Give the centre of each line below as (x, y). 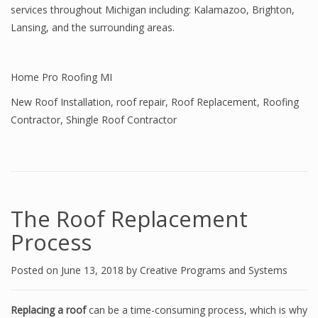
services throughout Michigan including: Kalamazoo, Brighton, (153, 10)
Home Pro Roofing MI (61, 77)
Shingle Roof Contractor (121, 120)
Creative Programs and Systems (214, 270)
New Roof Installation (61, 102)
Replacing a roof (48, 310)
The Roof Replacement (129, 219)
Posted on (36, 270)
